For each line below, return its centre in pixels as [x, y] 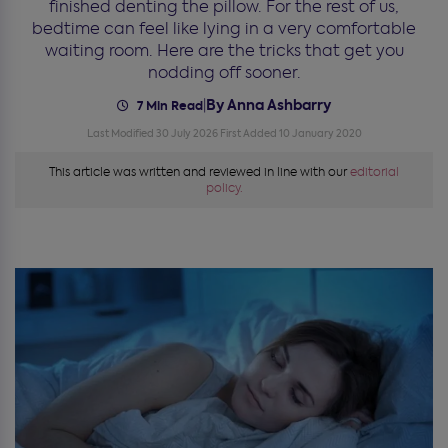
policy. [224, 188]
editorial [374, 172]
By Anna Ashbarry [268, 105]
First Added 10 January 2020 [290, 133]
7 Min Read [168, 105]
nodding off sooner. [224, 72]
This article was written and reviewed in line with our [199, 172]
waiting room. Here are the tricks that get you [224, 50]
